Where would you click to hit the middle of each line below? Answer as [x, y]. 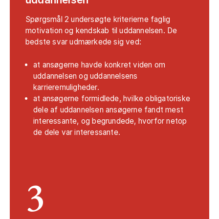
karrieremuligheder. [67, 88]
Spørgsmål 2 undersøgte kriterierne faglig [98, 20]
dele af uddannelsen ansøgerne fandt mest [108, 110]
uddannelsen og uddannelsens [86, 76]
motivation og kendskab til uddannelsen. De [101, 31]
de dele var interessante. [77, 132]
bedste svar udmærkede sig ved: [83, 42]
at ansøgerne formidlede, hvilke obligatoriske [112, 99]
